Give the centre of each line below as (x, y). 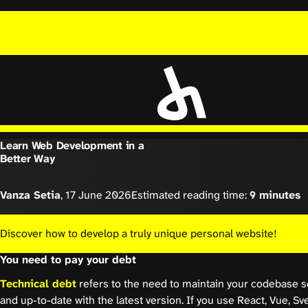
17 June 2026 (98, 195)
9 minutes (275, 195)
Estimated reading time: (190, 195)
